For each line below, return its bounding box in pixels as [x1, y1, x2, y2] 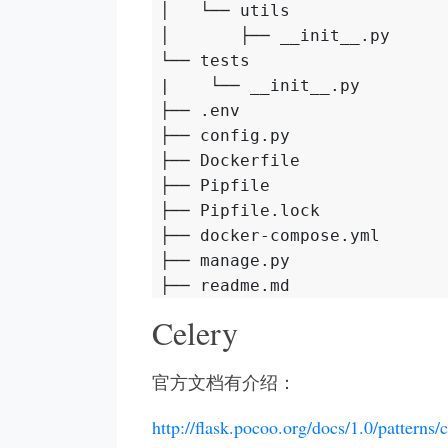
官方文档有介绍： [152, 370, 296, 395]
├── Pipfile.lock [160, 201, 321, 221]
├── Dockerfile [160, 151, 301, 171]
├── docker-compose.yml [160, 226, 381, 246]
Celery [152, 311, 238, 355]
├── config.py [160, 126, 291, 146]
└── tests [160, 51, 251, 71]
